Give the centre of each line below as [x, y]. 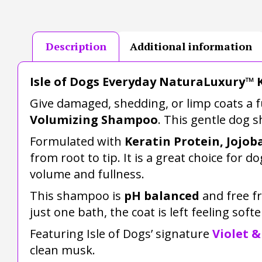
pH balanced [162, 195]
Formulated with [77, 141]
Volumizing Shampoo [94, 119]
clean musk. [63, 250]
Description [76, 46]
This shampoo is [77, 195]
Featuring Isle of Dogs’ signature [121, 233]
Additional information [191, 46]
